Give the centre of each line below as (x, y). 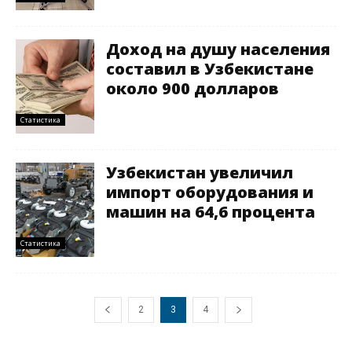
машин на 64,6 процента (211, 212)
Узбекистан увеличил (200, 172)
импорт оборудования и (210, 192)
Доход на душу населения (218, 49)
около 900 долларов (192, 88)
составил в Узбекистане (210, 69)
